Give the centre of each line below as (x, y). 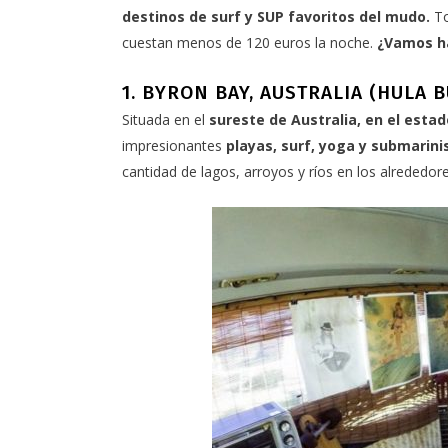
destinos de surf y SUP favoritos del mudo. (276, 17)
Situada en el (165, 120)
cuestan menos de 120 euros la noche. (249, 43)
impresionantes (174, 146)
